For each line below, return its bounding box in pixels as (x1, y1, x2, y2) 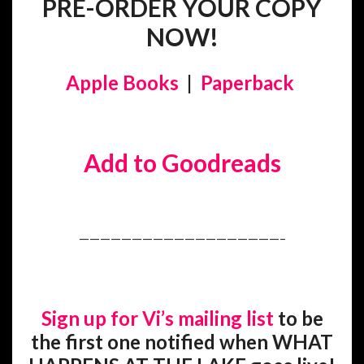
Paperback (201, 70, 294, 94)
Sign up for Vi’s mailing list (41, 305, 274, 330)
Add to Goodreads (83, 147, 281, 177)
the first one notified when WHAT (31, 329, 333, 353)
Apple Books (66, 70, 179, 94)
